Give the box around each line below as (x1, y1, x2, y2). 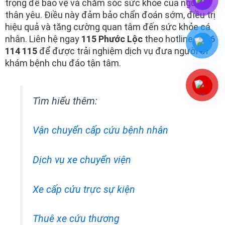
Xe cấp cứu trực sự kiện (32, 183, 135, 195)
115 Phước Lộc (81, 34, 143, 45)
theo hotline (143, 34, 195, 45)
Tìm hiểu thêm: (32, 95, 97, 107)
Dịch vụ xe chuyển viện (32, 154, 131, 166)
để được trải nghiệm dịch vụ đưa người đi (37, 46, 208, 57)
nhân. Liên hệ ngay (5, 34, 81, 45)
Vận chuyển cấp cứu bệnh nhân (32, 125, 168, 137)
